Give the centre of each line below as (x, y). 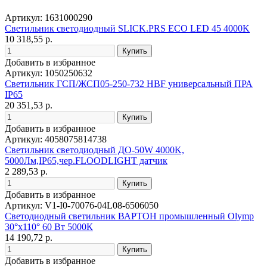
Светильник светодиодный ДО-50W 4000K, (94, 150)
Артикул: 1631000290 (49, 17)
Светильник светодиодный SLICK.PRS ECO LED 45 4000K (127, 28)
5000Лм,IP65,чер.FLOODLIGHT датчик (86, 160)
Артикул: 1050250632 (49, 73)
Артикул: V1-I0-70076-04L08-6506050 (82, 205)
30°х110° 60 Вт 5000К (49, 226)
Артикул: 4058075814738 (56, 139)
